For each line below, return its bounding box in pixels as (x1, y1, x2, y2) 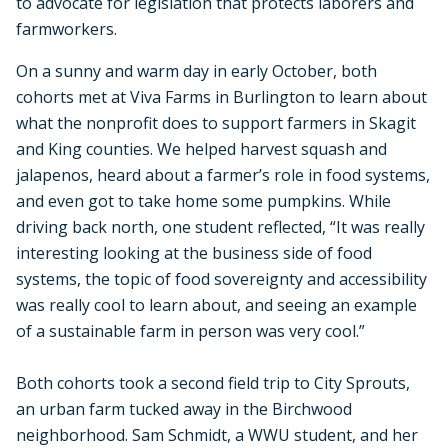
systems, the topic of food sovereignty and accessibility (16, 267, 427, 290)
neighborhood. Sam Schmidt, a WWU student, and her (16, 423, 418, 446)
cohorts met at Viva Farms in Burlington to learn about (16, 85, 427, 108)
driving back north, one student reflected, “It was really (16, 215, 425, 238)
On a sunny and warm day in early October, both (16, 59, 377, 82)
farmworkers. (16, 17, 117, 40)
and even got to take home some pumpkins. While (16, 189, 391, 212)
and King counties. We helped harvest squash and (16, 137, 387, 160)
